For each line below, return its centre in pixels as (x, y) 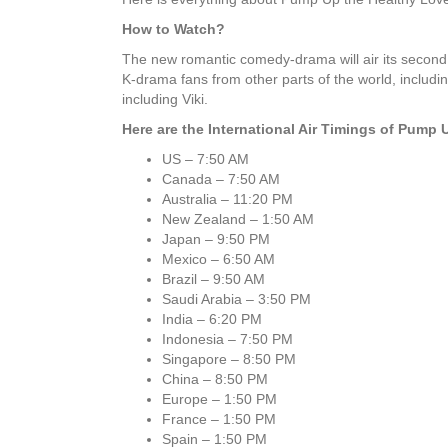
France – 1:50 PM (219, 419)
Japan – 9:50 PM (216, 239)
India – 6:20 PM (212, 319)
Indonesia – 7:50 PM (227, 339)
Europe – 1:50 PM (219, 399)
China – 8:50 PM (215, 379)
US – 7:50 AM (205, 159)
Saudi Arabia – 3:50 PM (236, 299)
